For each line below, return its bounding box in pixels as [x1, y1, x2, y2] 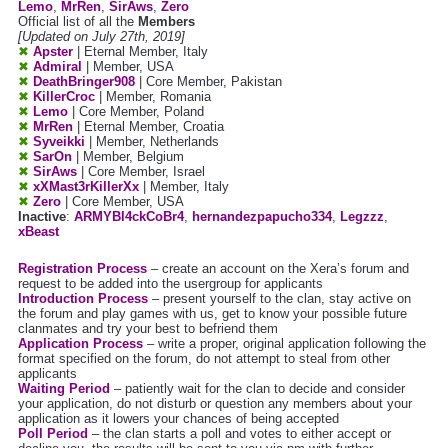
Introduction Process [18, 291, 148, 307]
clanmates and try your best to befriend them [18, 321, 278, 337]
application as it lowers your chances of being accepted [18, 411, 339, 427]
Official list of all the [18, 14, 138, 30]
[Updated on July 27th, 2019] [18, 29, 185, 45]
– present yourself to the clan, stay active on [148, 291, 411, 307]
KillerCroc [33, 89, 95, 105]
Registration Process [18, 261, 147, 277]
